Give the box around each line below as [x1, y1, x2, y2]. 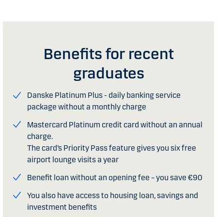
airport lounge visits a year [27, 155, 119, 164]
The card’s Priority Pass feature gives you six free [27, 143, 196, 153]
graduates [73, 64, 144, 83]
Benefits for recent [43, 45, 174, 64]
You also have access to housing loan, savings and [27, 190, 198, 200]
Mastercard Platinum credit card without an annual [27, 120, 202, 129]
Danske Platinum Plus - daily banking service [27, 91, 181, 100]
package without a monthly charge [27, 102, 146, 112]
